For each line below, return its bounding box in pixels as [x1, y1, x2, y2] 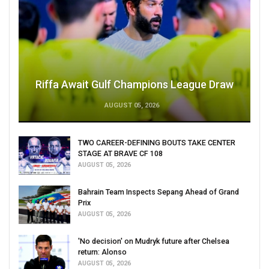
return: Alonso [78, 247, 127, 256]
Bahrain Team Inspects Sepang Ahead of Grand [78, 187, 239, 196]
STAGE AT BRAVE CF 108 [78, 149, 163, 159]
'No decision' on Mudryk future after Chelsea [78, 236, 229, 246]
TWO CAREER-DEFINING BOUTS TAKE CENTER [78, 138, 235, 148]
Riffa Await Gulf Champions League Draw [35, 78, 234, 91]
